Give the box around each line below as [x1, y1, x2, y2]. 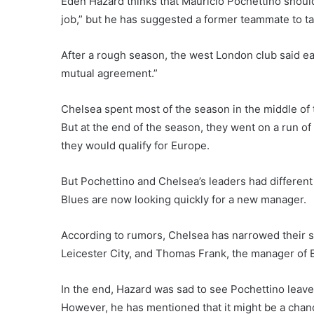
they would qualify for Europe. [61, 139, 210, 152]
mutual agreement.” [61, 67, 158, 80]
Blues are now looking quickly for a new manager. [61, 193, 306, 206]
